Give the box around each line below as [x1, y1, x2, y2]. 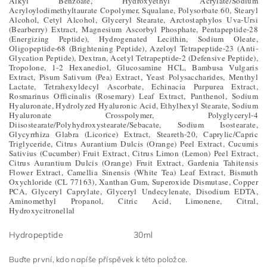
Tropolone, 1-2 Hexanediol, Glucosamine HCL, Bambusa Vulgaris [9, 62, 258, 73]
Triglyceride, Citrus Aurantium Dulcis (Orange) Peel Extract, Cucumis [9, 138, 258, 149]
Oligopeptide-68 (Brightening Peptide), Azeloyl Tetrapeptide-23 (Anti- [9, 43, 258, 54]
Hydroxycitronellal [9, 205, 75, 216]
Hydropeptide [9, 229, 63, 240]
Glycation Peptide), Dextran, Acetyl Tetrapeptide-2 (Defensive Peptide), [9, 52, 258, 63]
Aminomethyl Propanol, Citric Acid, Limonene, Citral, [9, 195, 258, 206]
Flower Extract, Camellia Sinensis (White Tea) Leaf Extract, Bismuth [9, 167, 258, 178]
